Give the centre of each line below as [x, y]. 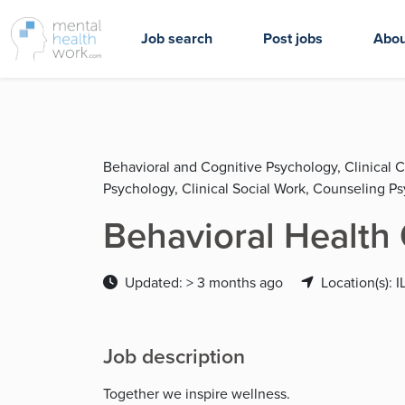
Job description [174, 356]
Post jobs [293, 38]
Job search [177, 38]
